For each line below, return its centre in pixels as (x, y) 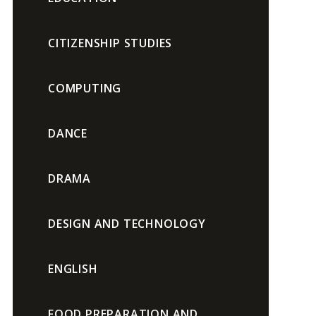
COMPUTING (85, 88)
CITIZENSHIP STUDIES (110, 43)
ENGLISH (73, 269)
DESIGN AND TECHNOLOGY (127, 224)
